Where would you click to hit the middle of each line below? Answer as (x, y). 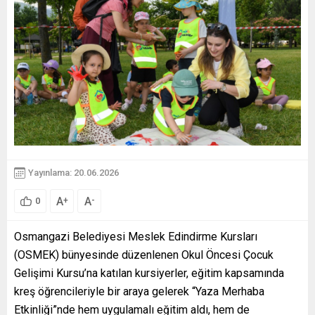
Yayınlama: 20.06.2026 (73, 173)
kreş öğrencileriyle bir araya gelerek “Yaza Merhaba (139, 291)
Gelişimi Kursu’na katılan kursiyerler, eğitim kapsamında (149, 273)
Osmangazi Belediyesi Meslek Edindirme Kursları (136, 236)
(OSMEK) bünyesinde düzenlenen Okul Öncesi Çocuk (144, 255)
